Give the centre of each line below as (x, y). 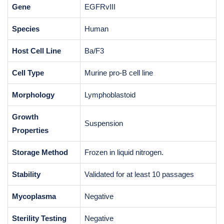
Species (26, 29)
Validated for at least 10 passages (139, 174)
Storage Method (40, 152)
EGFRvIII (100, 7)
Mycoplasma (34, 196)
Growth (25, 117)
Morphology (33, 95)
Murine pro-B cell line (119, 73)
